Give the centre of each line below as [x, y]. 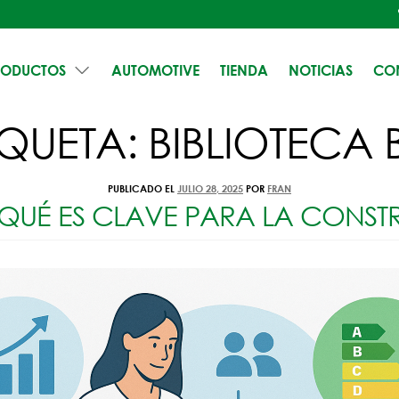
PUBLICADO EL [142, 188]
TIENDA [244, 70]
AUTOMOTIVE [156, 70]
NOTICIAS [321, 70]
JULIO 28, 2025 [210, 188]
